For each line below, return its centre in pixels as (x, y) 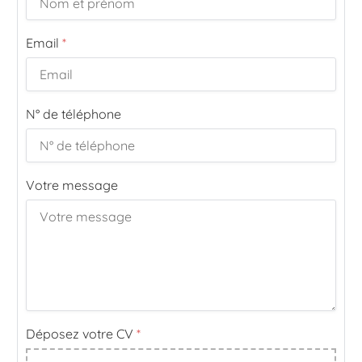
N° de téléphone (74, 114)
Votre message (72, 185)
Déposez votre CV (81, 334)
